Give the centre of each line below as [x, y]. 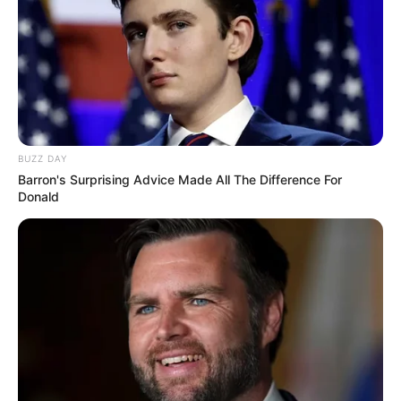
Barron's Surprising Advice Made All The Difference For [180, 179]
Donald [38, 196]
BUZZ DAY [43, 158]
